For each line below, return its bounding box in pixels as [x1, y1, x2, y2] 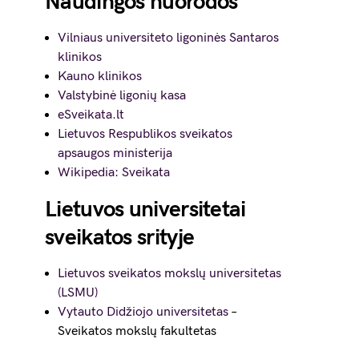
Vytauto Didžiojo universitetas [58, 305, 228, 320]
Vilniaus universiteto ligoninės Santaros [58, 30, 279, 46]
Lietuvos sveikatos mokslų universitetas [58, 266, 281, 281]
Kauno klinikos [58, 69, 142, 84]
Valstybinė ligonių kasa [58, 88, 186, 103]
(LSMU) [58, 285, 98, 301]
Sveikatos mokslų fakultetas [58, 324, 216, 339]
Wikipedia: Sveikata [58, 165, 170, 180]
